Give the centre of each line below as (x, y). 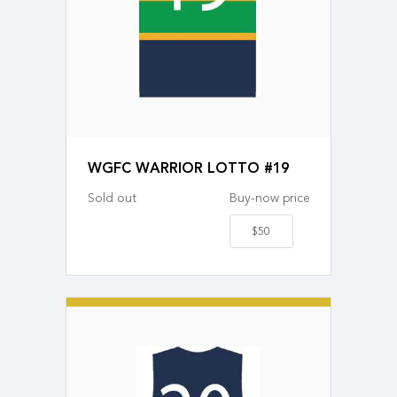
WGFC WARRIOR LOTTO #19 (188, 169)
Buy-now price (269, 199)
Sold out (112, 199)
